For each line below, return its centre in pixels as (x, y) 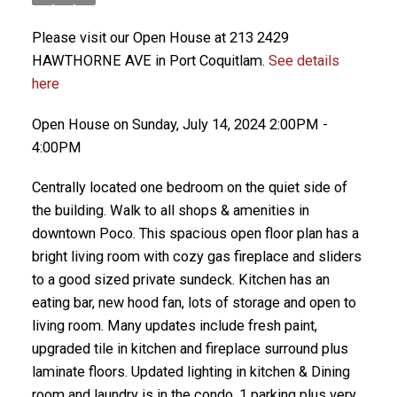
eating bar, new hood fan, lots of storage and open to (194, 303)
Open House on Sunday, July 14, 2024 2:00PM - (179, 124)
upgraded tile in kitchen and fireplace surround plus (190, 349)
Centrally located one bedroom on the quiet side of (189, 188)
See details (304, 60)
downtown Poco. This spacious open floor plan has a (195, 234)
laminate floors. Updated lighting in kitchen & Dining (191, 372)
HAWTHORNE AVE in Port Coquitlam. (150, 60)
